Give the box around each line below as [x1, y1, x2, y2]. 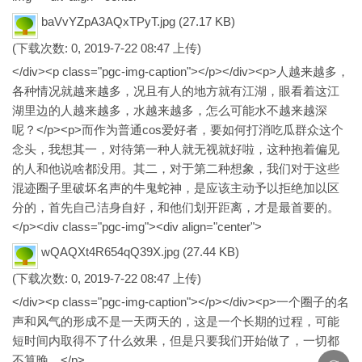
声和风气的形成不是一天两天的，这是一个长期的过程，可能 [12, 314, 339, 328]
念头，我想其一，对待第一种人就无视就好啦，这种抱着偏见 [12, 142, 339, 156]
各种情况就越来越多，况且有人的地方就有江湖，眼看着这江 [12, 84, 339, 98]
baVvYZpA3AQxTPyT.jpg [41, 14, 175, 28]
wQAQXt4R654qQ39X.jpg [41, 244, 179, 259]
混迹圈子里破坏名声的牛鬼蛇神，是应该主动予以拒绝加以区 [12, 181, 339, 195]
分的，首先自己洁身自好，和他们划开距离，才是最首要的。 [12, 200, 339, 214]
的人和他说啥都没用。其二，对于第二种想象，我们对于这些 [12, 162, 339, 175]
